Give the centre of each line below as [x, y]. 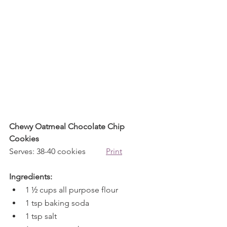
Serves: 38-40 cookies [58, 151]
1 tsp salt [41, 216]
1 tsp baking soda [57, 203]
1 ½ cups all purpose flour [72, 190]
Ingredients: [31, 177]
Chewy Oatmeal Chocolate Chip [68, 126]
